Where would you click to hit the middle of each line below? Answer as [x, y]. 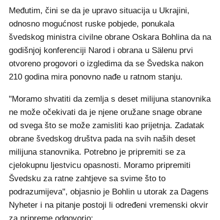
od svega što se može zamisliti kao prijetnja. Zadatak [107, 125]
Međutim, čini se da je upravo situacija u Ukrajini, [99, 11]
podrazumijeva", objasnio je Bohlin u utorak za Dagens [109, 192]
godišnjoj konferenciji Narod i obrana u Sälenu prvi [101, 50]
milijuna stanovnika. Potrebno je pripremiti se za [97, 152]
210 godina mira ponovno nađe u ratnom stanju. [96, 77]
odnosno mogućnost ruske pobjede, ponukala [92, 24]
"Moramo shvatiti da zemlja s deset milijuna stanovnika [110, 99]
